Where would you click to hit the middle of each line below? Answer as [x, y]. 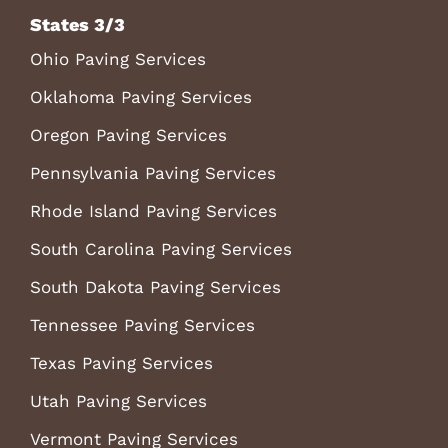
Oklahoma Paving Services [140, 96]
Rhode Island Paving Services [153, 210]
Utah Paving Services [118, 400]
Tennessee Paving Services [142, 324]
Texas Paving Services [121, 362]
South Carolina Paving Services [160, 248]
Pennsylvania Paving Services [152, 172]
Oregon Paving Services [128, 134]
